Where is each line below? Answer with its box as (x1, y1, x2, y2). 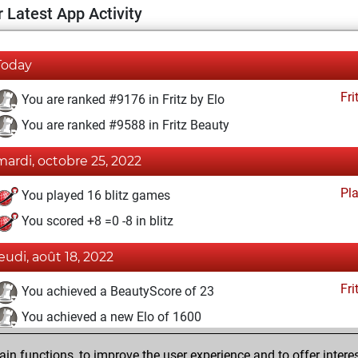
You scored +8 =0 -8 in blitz (18, 213, 173, 229)
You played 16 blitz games (18, 188, 170, 204)
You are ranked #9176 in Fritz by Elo (18, 92, 225, 108)
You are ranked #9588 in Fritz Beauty (18, 117, 229, 133)
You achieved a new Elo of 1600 (18, 309, 201, 325)
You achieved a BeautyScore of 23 (18, 284, 214, 300)
